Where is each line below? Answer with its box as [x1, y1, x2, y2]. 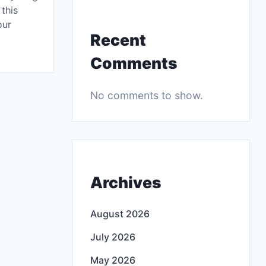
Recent [90, 30, 146, 49]
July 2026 [90, 231, 135, 243]
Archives [90, 172, 161, 192]
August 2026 [90, 208, 150, 220]
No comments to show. [90, 88, 203, 102]
